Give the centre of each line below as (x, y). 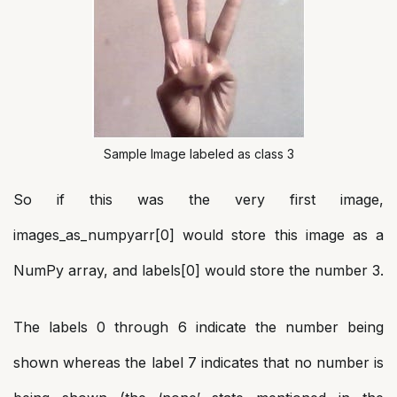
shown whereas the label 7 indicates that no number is (198, 362)
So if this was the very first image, (198, 199)
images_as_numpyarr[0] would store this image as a (198, 235)
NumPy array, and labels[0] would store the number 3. (198, 270)
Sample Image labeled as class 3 (198, 154)
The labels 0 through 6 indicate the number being (198, 327)
